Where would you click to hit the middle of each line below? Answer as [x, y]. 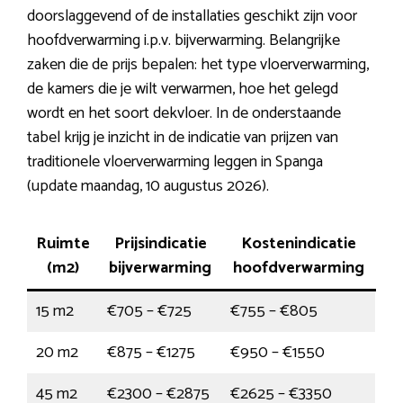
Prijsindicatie [160, 244]
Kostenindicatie [299, 244]
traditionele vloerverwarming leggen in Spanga [175, 162]
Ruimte [63, 244]
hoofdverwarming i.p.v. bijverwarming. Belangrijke [184, 41]
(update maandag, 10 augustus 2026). [148, 187]
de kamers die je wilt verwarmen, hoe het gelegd [183, 90]
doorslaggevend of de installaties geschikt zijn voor [192, 17]
